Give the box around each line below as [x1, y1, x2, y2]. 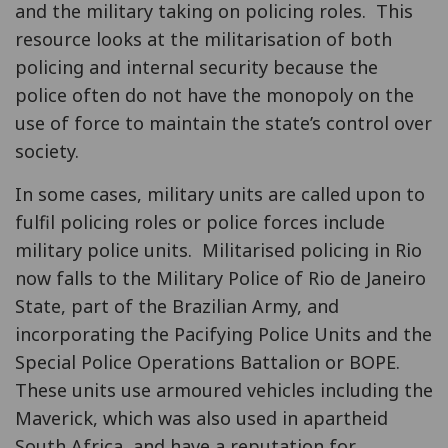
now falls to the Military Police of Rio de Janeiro [15, 266, 426, 290]
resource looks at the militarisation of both [15, 27, 392, 51]
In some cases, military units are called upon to [15, 182, 425, 206]
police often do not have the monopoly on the [15, 83, 414, 107]
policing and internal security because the [15, 55, 378, 79]
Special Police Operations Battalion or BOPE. [15, 350, 405, 374]
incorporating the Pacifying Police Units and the [15, 322, 432, 346]
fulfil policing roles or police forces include [15, 210, 385, 234]
